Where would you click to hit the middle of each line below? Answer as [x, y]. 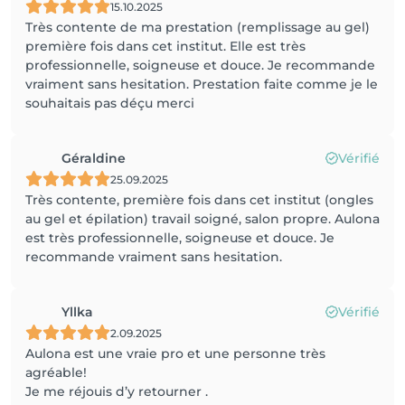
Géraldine [94, 158]
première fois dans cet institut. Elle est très [165, 46]
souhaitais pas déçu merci [110, 103]
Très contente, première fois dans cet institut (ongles [199, 200]
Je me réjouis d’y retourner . [117, 391]
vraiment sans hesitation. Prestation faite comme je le [202, 84]
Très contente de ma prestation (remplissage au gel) [198, 27]
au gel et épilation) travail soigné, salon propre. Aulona [202, 219]
